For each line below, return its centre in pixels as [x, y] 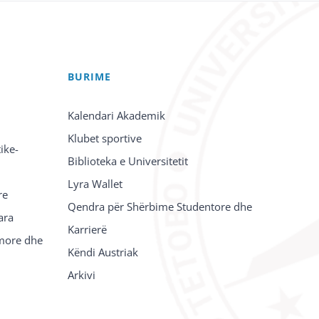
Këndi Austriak [103, 252]
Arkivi [82, 275]
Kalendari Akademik [117, 115]
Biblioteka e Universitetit [128, 161]
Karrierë [88, 229]
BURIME [90, 77]
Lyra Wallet [95, 184]
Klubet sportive [105, 138]
